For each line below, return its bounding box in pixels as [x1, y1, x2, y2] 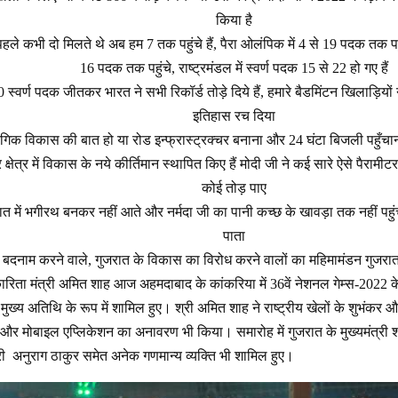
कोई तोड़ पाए [201, 180, 267, 196]
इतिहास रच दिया [192, 108, 275, 124]
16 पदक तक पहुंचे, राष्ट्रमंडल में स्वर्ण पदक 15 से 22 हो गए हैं [79, 60, 388, 76]
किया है [215, 12, 252, 28]
